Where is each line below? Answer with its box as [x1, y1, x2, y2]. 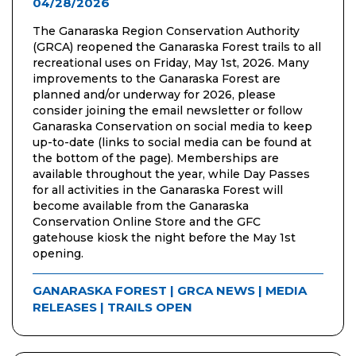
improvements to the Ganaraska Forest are [33, 72, 281, 87]
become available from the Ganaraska [33, 199, 249, 214]
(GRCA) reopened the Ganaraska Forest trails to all [33, 40, 321, 55]
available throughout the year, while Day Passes [33, 167, 310, 182]
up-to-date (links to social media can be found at [33, 135, 311, 150]
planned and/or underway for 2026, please [33, 87, 276, 103]
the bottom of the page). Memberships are [33, 151, 279, 166]
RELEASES [33, 300, 97, 315]
